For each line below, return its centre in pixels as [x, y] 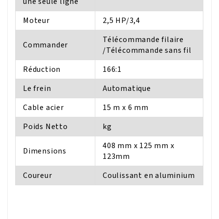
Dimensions [45, 151]
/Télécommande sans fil [147, 50]
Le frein [37, 88]
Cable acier [44, 107]
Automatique [127, 88]
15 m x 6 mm [126, 107]
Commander [46, 45]
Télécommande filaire [143, 39]
